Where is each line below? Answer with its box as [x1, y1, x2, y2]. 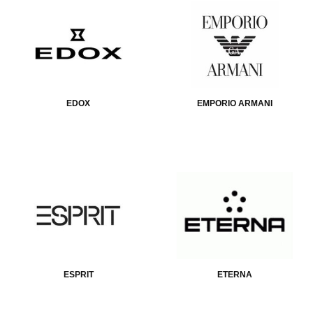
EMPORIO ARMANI [197, 99, 272, 109]
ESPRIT [63, 270, 94, 280]
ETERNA [217, 270, 252, 280]
